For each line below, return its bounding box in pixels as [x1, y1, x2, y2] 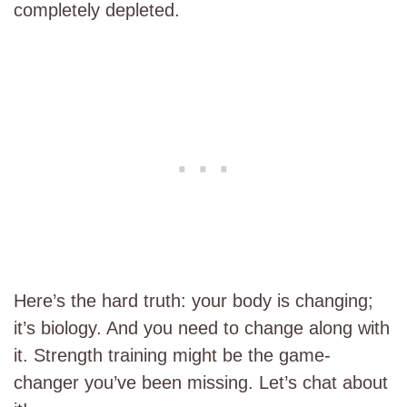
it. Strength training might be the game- [14, 345, 331, 365]
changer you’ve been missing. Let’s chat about [14, 372, 388, 392]
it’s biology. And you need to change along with [14, 318, 390, 338]
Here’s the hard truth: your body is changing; [14, 291, 373, 311]
